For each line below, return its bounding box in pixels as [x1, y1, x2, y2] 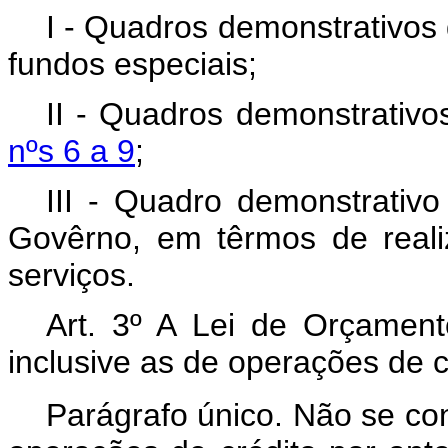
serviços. [8, 256, 135, 293]
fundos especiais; [8, 45, 257, 82]
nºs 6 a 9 [8, 132, 135, 169]
